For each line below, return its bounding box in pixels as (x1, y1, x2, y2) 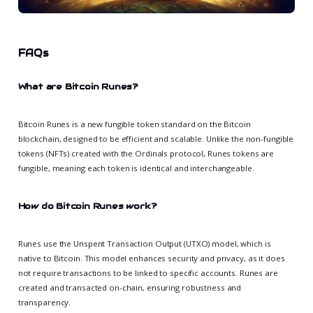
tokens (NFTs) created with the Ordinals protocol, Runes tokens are (17, 147, 275, 159)
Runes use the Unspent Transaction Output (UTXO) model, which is (17, 238, 271, 249)
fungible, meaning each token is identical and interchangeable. (17, 162, 254, 173)
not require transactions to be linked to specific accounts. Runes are (17, 267, 278, 278)
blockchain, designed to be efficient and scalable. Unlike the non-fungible (17, 133, 294, 144)
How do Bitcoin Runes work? (17, 201, 157, 212)
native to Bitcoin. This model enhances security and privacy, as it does (17, 252, 285, 263)
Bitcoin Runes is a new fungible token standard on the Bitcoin (17, 118, 251, 129)
